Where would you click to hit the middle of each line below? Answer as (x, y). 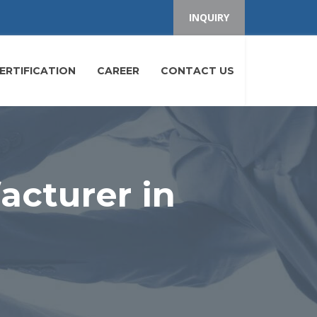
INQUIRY (209, 17)
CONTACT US (197, 71)
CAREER (118, 71)
